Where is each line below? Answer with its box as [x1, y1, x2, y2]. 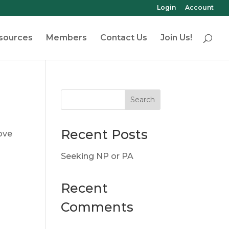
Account [185, 4, 214, 11]
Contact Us [100, 33, 147, 42]
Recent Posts [61, 127, 148, 142]
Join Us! [161, 33, 192, 42]
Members [46, 33, 87, 42]
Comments [61, 199, 134, 215]
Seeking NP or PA [61, 151, 134, 161]
